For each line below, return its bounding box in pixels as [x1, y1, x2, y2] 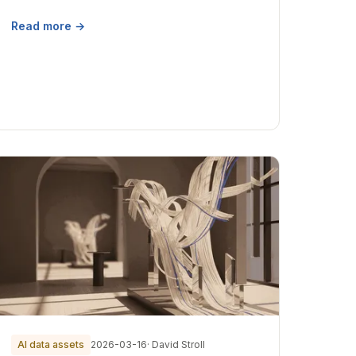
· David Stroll [147, 339, 206, 350]
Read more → [11, 19, 86, 33]
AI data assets [17, 339, 85, 350]
